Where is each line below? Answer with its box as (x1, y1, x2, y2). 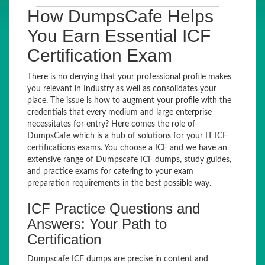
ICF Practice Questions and (27, 201, 200, 216)
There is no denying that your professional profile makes (27, 73, 231, 81)
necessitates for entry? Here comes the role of (27, 120, 195, 128)
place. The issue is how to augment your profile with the (27, 96, 231, 105)
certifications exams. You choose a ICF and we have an (27, 144, 227, 152)
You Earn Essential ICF (27, 26, 211, 46)
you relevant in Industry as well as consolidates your (27, 85, 216, 93)
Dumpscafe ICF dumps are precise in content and (27, 255, 208, 263)
